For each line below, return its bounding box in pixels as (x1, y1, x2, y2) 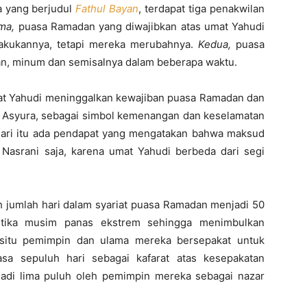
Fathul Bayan (75, 2, 139, 15)
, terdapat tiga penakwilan (138, 2, 265, 15)
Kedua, (197, 38, 236, 51)
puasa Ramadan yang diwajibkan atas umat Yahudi (14, 20, 265, 33)
